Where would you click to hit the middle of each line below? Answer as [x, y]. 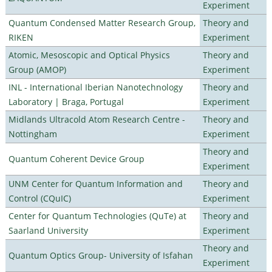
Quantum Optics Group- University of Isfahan [100, 255]
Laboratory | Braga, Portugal [66, 101]
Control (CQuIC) [39, 198]
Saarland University [48, 230]
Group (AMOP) [37, 69]
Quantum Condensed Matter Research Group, [102, 22]
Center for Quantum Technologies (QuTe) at [97, 216]
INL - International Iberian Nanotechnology [95, 87]
